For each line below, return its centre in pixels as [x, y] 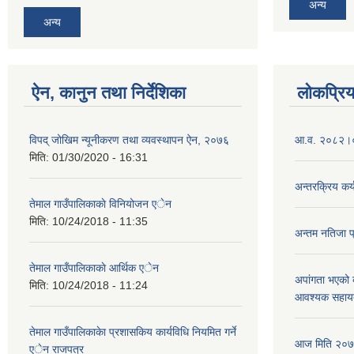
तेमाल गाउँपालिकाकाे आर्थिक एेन [94, 267]
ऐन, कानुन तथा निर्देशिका [109, 92]
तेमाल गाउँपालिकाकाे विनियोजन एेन [100, 203]
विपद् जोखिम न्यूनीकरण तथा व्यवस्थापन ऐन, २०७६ [129, 139]
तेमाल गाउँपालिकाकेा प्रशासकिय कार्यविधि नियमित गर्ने [133, 331]
